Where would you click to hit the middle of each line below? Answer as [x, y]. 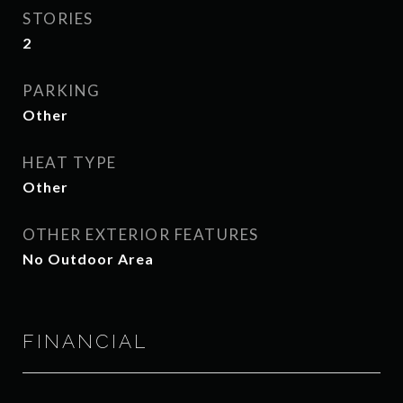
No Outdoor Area [88, 259]
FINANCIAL [85, 341]
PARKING [62, 90]
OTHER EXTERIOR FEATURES [141, 234]
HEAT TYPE [70, 162]
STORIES [58, 18]
